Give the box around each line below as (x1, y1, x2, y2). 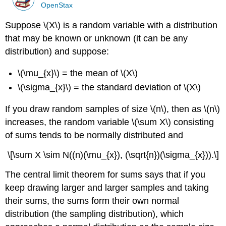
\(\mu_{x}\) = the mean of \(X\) (18, 68, 138, 78)
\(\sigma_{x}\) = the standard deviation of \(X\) (18, 82, 201, 93)
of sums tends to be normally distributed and (5, 130, 184, 140)
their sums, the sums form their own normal (5, 195, 180, 206)
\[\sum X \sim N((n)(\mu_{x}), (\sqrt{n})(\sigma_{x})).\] (7, 149, 219, 160)
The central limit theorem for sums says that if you (5, 169, 206, 180)
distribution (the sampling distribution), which (5, 208, 184, 219)
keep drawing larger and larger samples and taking (5, 182, 209, 193)
